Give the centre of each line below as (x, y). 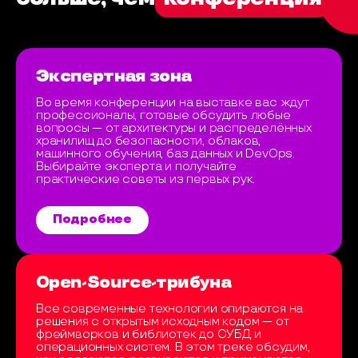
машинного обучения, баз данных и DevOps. (166, 153)
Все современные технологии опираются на (170, 308)
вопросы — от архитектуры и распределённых (174, 128)
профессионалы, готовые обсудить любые (163, 115)
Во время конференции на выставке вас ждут (173, 102)
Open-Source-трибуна (134, 282)
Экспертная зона (114, 76)
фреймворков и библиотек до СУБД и (149, 334)
